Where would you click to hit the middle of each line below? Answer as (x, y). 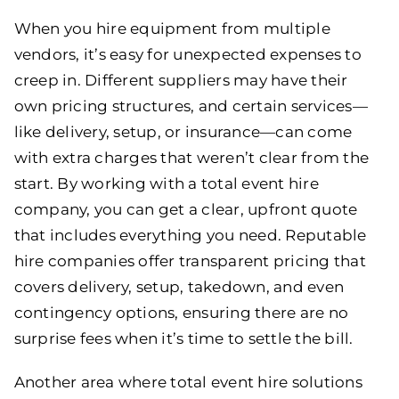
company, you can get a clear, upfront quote (186, 210)
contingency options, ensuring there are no (181, 313)
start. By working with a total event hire (166, 184)
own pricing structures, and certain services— (191, 106)
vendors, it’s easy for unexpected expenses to (187, 55)
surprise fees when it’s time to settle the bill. (183, 339)
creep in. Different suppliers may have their (181, 81)
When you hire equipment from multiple (172, 29)
